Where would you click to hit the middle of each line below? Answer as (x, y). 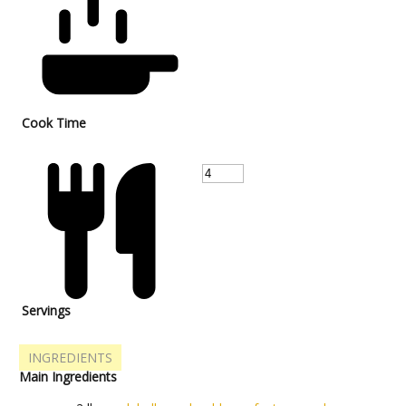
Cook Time (54, 123)
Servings (46, 311)
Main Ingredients (68, 377)
